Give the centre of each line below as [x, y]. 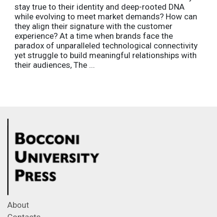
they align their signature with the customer [93, 26]
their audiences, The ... [55, 65]
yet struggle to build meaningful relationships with [106, 55]
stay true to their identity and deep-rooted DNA [100, 7]
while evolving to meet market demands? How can [106, 16]
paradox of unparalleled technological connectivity [106, 45]
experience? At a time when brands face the [94, 36]
